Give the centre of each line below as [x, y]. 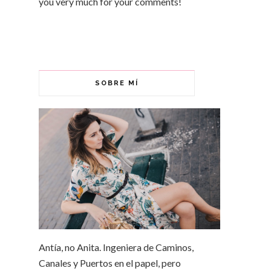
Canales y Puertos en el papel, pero [110, 263]
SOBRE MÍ [117, 83]
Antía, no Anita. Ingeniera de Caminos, [116, 247]
